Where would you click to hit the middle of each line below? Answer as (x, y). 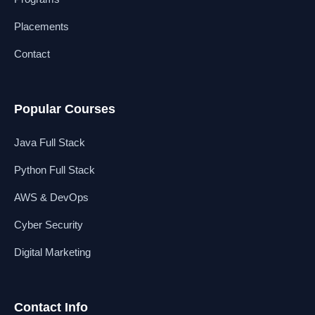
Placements (41, 26)
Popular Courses (65, 109)
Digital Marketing (52, 252)
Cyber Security (49, 225)
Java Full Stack (50, 142)
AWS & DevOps (51, 197)
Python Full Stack (54, 170)
